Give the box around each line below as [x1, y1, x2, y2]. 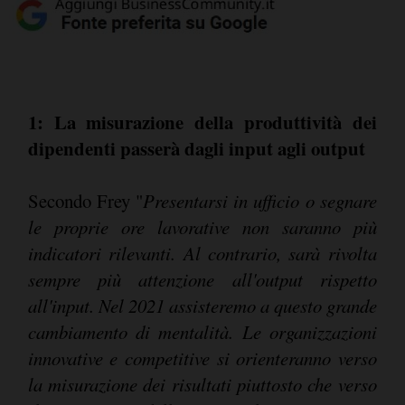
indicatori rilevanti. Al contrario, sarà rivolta [27, 240, 377, 267]
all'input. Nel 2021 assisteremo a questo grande [27, 293, 377, 319]
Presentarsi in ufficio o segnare [142, 188, 377, 214]
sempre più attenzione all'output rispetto [27, 267, 377, 293]
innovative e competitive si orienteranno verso [27, 345, 377, 372]
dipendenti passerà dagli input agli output [27, 135, 365, 163]
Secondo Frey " [27, 188, 143, 214]
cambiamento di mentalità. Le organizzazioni [27, 319, 377, 345]
